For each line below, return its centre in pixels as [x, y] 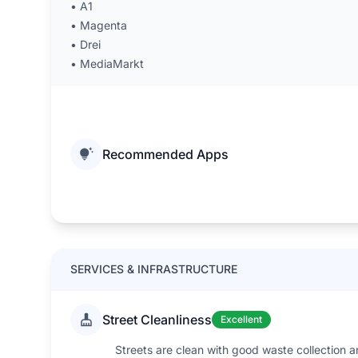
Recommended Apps [165, 154]
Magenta [103, 25]
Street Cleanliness [157, 320]
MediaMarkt [112, 64]
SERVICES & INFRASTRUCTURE [154, 269]
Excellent [241, 319]
